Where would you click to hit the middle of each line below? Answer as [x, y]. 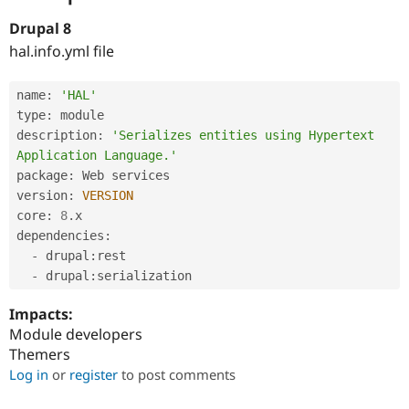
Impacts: [43, 315]
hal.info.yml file [62, 51]
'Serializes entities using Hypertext [243, 136]
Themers [40, 355]
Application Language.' [97, 156]
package [42, 176]
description [57, 136]
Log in [29, 375]
